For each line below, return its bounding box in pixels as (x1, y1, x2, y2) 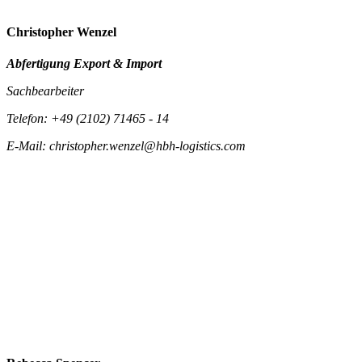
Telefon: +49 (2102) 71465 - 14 (6, 112, 169, 126)
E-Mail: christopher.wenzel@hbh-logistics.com (6, 139, 246, 154)
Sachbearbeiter (6, 84, 84, 99)
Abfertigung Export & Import (6, 57, 162, 71)
